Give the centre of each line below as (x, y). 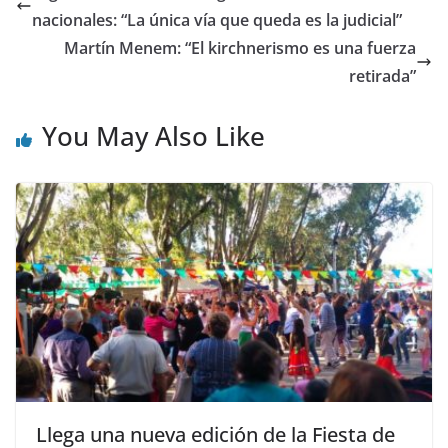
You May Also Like (153, 136)
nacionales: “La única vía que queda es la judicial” (217, 20)
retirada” (382, 76)
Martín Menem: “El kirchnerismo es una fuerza (240, 48)
